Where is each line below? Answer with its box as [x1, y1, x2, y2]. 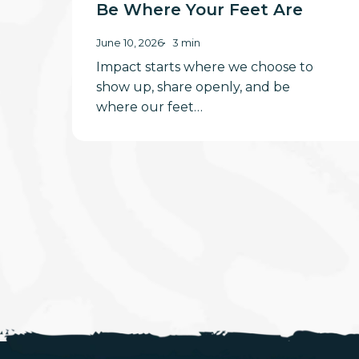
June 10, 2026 [96, 37, 164, 50]
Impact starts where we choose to [96, 59, 314, 75]
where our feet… [96, 99, 204, 115]
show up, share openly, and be [96, 79, 291, 95]
